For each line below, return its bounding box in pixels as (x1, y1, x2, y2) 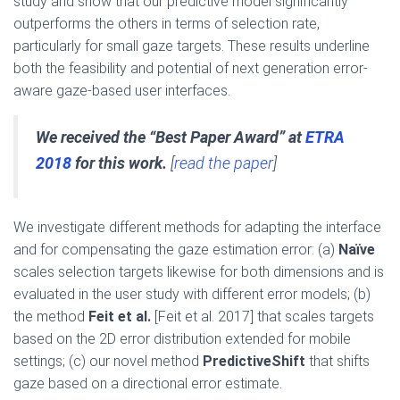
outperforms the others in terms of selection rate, (13, 14, 320, 32)
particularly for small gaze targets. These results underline (13, 37, 370, 54)
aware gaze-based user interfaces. (13, 81, 230, 99)
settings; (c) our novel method (13, 352, 203, 370)
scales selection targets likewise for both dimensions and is (13, 262, 384, 280)
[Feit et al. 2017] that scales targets (151, 307, 374, 325)
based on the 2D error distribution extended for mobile (13, 329, 351, 347)
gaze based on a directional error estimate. (13, 374, 282, 392)
